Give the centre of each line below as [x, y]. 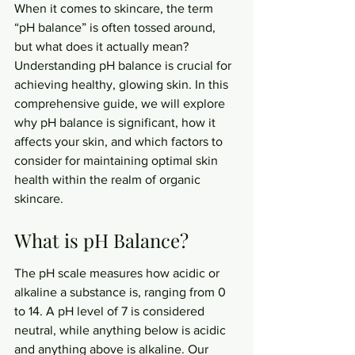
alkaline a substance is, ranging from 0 [122, 292]
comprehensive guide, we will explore [121, 103]
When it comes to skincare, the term [115, 8]
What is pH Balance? [101, 240]
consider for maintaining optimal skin [118, 160]
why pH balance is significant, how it [116, 122]
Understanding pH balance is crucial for [124, 65]
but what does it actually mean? [103, 46]
